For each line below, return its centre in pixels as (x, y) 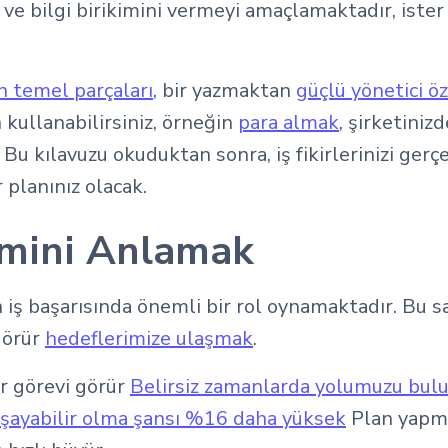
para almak (288, 122)
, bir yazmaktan (224, 90)
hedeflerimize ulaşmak (149, 338)
